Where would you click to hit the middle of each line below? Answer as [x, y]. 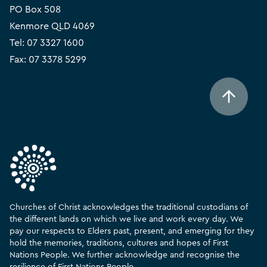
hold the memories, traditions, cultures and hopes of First [119, 243]
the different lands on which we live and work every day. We [126, 219]
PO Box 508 [35, 9]
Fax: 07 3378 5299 [48, 59]
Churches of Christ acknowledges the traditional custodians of [129, 207]
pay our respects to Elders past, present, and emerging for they [132, 231]
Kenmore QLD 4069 [52, 26]
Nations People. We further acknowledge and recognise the [125, 255]
